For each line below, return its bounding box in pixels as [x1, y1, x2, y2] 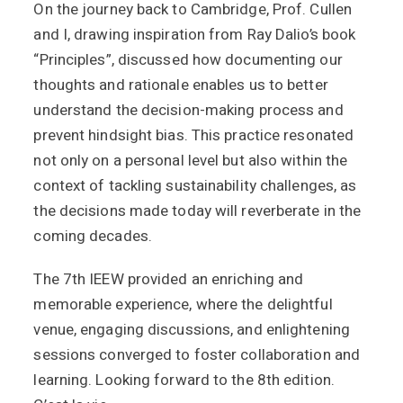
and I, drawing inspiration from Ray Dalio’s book [33, 23, 356, 46]
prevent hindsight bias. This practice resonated [33, 124, 354, 147]
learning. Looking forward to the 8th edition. [33, 369, 335, 391]
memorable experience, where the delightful [33, 293, 333, 316]
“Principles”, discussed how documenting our [33, 49, 343, 71]
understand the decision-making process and [33, 99, 344, 121]
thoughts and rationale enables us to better [33, 74, 328, 96]
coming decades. [33, 225, 152, 247]
